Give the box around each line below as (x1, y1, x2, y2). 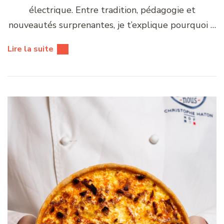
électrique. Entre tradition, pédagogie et (28, 3, 195, 16)
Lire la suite (7, 43, 53, 54)
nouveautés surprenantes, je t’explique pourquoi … (8, 18, 216, 31)
